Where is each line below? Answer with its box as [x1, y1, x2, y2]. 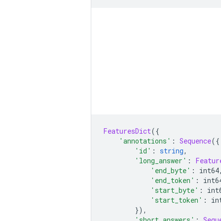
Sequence [180, 136, 211, 146]
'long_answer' [135, 155, 187, 165]
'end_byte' [150, 165, 191, 175]
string [160, 146, 184, 155]
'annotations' [119, 136, 171, 146]
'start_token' [150, 195, 203, 205]
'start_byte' [150, 185, 199, 195]
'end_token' [150, 175, 195, 185]
